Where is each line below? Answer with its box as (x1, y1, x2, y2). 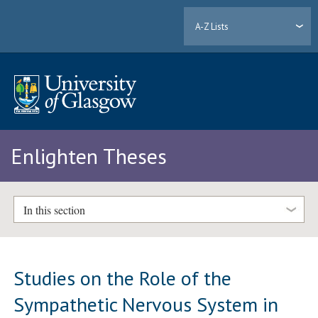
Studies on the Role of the (13, 264, 232, 291)
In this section (23, 202, 85, 217)
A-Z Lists (195, 20, 229, 33)
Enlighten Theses (11, 142, 167, 170)
